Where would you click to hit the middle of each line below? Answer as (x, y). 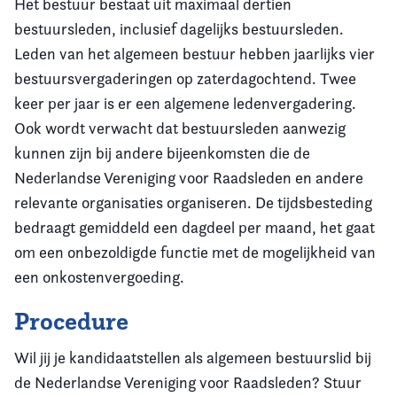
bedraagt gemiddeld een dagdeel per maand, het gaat (195, 227)
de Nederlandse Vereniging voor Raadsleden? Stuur (188, 382)
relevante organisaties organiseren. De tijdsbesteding (193, 202)
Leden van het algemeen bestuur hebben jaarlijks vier (195, 53)
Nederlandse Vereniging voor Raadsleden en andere (189, 177)
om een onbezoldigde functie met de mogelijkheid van (195, 252)
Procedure (71, 321)
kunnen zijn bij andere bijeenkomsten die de (162, 152)
